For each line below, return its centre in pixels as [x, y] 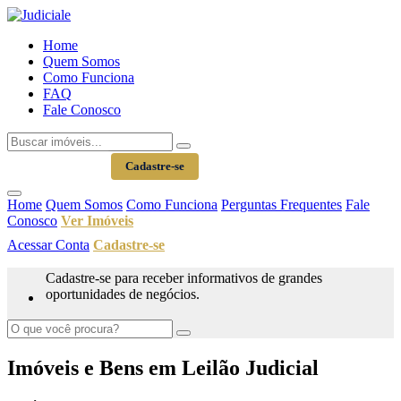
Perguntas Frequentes [282, 205]
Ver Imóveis [97, 221]
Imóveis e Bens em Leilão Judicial [163, 367]
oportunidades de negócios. [123, 294]
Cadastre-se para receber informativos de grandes [184, 278]
